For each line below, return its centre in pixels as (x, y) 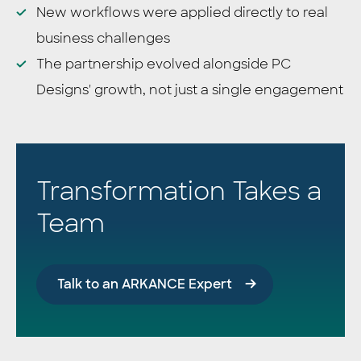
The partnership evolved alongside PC (164, 64)
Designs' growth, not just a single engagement (190, 89)
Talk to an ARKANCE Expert (145, 284)
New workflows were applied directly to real (182, 12)
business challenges (103, 38)
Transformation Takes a (179, 191)
